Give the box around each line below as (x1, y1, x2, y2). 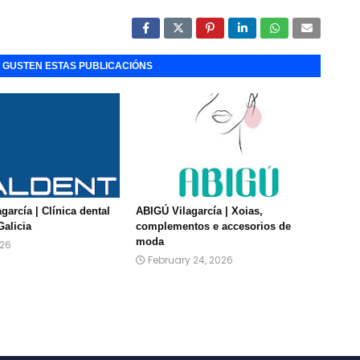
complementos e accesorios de (136, 220, 291, 232)
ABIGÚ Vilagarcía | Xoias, (136, 205, 263, 217)
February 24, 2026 (148, 253, 233, 267)
